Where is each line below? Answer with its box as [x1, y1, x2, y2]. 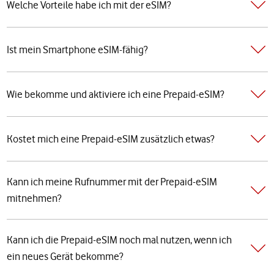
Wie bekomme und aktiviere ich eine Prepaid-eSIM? [6, 87, 224, 100]
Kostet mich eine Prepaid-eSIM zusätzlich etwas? [6, 132, 214, 145]
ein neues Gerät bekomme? [6, 250, 123, 263]
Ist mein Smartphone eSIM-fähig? [6, 43, 147, 56]
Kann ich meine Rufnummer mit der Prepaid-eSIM [6, 176, 217, 188]
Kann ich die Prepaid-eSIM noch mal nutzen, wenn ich [6, 234, 232, 246]
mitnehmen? [6, 192, 61, 205]
